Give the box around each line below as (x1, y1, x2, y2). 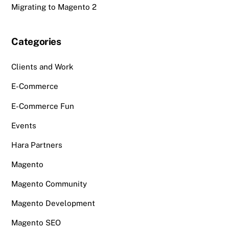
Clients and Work (11, 62, 74, 72)
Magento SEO (11, 218, 61, 227)
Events (11, 121, 37, 130)
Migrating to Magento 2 (11, 2, 97, 11)
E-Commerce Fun (11, 101, 75, 110)
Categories (11, 36, 61, 48)
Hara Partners (11, 140, 63, 149)
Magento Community (11, 179, 87, 189)
